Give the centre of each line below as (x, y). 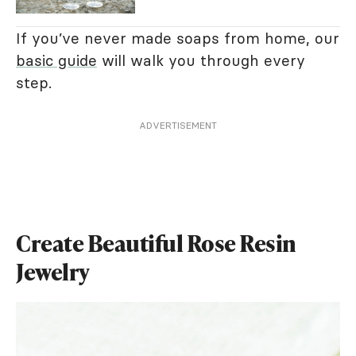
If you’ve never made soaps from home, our (178, 38)
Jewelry (53, 272)
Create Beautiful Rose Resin (156, 243)
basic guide (56, 60)
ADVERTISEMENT (178, 125)
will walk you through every (201, 60)
